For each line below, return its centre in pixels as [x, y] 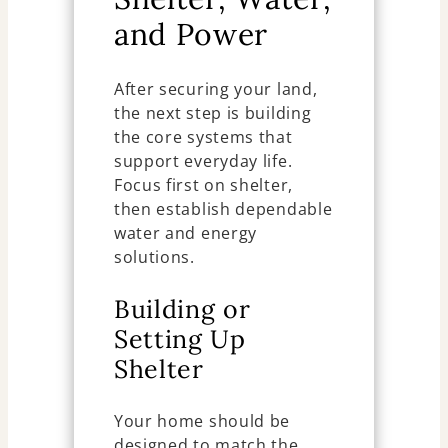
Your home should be [202, 420]
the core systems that [203, 136]
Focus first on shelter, [203, 184]
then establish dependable [223, 208]
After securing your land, [215, 88]
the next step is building [212, 112]
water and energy [185, 232]
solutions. [154, 256]
